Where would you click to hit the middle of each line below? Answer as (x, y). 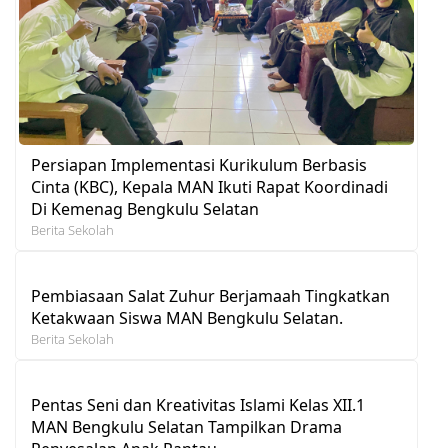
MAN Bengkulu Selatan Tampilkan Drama (186, 426)
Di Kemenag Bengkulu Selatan (145, 208)
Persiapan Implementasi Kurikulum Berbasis (199, 164)
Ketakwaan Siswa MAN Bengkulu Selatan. (187, 317)
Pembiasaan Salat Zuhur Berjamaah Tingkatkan (210, 295)
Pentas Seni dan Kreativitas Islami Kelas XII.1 (198, 404)
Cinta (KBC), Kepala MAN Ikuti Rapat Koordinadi (209, 186)
